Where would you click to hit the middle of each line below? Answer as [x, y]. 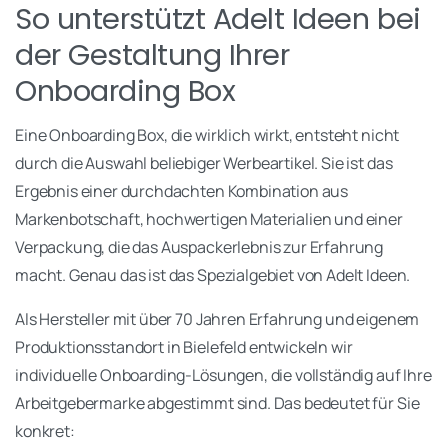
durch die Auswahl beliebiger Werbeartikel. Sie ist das [204, 163]
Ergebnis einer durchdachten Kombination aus [182, 191]
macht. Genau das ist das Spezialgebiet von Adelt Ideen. [213, 275]
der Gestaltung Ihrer [152, 55]
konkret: [45, 431]
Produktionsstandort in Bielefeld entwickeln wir [184, 347]
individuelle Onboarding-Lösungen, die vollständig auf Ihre [223, 375]
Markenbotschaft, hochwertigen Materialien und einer [209, 219]
